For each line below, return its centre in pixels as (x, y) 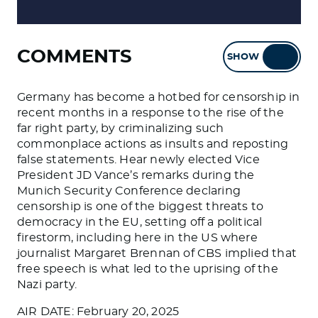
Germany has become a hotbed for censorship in (159, 97)
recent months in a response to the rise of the (150, 113)
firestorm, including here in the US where (137, 238)
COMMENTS (75, 56)
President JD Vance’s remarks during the (136, 175)
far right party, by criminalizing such (121, 128)
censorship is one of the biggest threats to (141, 207)
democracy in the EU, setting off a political (140, 222)
